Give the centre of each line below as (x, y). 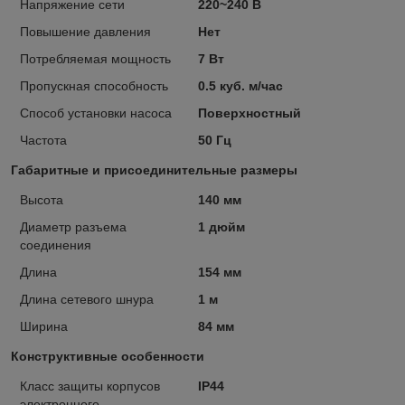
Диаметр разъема (73, 226)
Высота (42, 199)
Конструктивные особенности (108, 356)
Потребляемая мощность (95, 58)
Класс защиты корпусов (90, 386)
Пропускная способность (94, 85)
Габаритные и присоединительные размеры (154, 170)
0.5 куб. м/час (240, 85)
